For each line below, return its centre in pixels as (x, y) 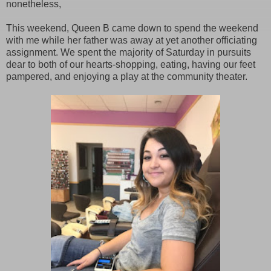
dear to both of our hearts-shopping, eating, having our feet (131, 64)
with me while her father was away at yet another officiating (132, 40)
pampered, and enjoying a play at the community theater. (127, 76)
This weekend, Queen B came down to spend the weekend (132, 28)
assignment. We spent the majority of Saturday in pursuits (129, 52)
